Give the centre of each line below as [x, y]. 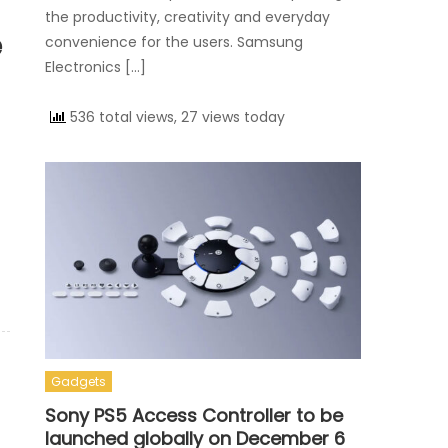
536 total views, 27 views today [176, 117]
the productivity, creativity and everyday [188, 17]
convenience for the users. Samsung [174, 42]
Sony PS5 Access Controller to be [194, 416]
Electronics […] [96, 67]
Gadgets [79, 382]
